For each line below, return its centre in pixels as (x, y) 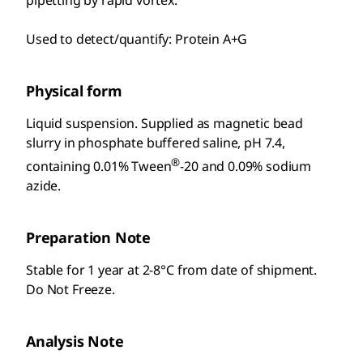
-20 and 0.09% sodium (246, 167)
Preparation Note (89, 238)
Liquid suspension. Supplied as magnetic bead (164, 123)
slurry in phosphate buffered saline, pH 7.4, (156, 143)
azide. (44, 186)
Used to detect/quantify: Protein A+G (137, 39)
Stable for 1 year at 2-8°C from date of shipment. (172, 270)
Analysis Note (75, 342)
